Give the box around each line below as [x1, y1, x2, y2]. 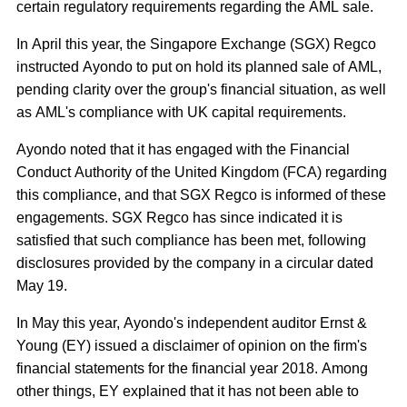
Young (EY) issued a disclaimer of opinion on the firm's [16, 338, 367, 353]
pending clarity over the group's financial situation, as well [16, 82, 386, 97]
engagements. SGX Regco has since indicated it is [16, 210, 342, 225]
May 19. [16, 278, 71, 293]
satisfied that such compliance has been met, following [16, 233, 366, 248]
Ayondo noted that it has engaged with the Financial [16, 142, 350, 157]
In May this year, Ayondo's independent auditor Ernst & [16, 315, 367, 331]
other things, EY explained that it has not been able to [16, 383, 359, 399]
